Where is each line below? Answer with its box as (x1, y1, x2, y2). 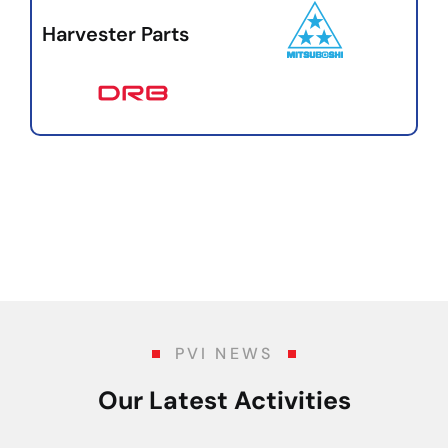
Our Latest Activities (97, 383, 351, 417)
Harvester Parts (42, 20, 189, 47)
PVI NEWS (174, 342, 274, 364)
